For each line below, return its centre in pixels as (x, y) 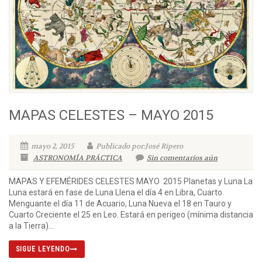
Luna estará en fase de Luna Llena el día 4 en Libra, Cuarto (116, 192)
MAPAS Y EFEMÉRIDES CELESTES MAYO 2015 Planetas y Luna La (131, 181)
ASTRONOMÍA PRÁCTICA (78, 158)
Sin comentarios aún (182, 158)
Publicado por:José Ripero (139, 146)
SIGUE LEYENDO (43, 249)
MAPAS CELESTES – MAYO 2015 (111, 115)
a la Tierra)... (31, 225)
